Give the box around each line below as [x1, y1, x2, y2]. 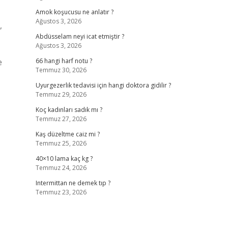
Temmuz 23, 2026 [35, 188, 87, 196]
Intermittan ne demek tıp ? [35, 179, 110, 187]
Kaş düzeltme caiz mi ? [35, 130, 100, 138]
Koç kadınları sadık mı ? [35, 105, 102, 114]
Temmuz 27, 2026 [35, 115, 87, 123]
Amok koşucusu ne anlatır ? [35, 8, 113, 16]
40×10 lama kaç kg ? [35, 154, 93, 163]
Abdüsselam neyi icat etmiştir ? [35, 32, 124, 41]
